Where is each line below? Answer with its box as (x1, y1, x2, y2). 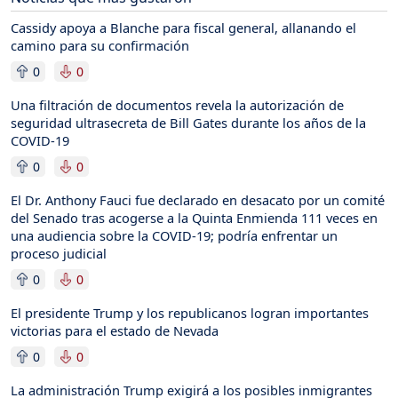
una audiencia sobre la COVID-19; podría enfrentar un (11, 226, 338, 244)
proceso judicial (11, 243, 107, 262)
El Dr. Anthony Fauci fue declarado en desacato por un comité (11, 190, 385, 209)
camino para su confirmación (11, 36, 189, 54)
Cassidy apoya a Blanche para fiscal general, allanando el (11, 18, 356, 36)
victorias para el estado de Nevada (11, 321, 219, 339)
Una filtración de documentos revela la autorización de (11, 95, 344, 114)
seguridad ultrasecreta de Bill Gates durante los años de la (11, 113, 366, 131)
